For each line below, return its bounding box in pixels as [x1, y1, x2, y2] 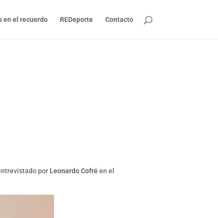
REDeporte [59, 16, 93, 23]
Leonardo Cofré [50, 167, 98, 175]
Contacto [105, 16, 133, 23]
